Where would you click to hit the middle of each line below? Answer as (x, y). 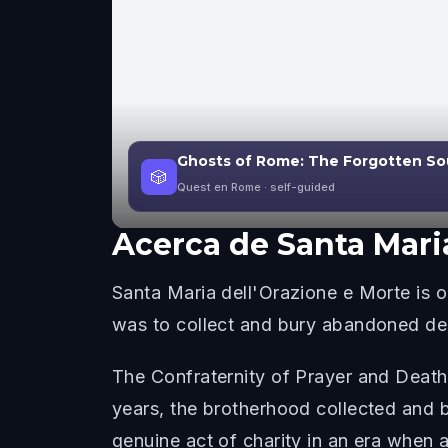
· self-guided (298, 187)
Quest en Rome (219, 187)
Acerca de (190, 244)
